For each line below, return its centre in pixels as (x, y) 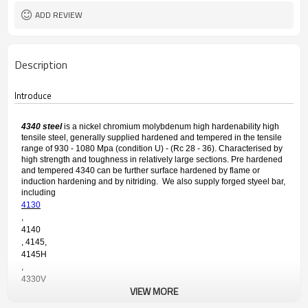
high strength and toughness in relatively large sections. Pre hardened (152, 159)
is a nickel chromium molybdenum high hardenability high (170, 126)
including (40, 192)
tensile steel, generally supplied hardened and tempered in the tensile (152, 137)
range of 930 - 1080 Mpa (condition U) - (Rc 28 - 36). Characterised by (152, 148)
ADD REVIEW (59, 15)
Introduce (33, 96)
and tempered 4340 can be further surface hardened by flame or (141, 170)
